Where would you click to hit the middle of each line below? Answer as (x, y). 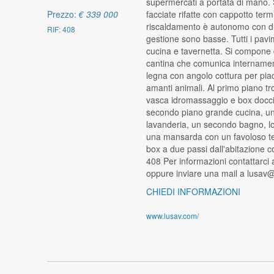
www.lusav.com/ (172, 215)
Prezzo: (63, 14)
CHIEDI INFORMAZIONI (193, 191)
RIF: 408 (61, 29)
